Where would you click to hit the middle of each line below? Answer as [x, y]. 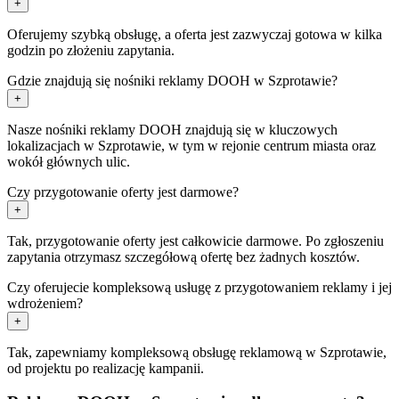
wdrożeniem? [45, 303]
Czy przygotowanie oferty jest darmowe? [123, 191]
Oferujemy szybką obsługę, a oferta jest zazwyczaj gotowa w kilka [195, 34]
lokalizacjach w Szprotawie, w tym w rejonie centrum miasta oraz [191, 145]
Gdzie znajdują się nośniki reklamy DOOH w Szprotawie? [172, 80]
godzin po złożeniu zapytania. [91, 50]
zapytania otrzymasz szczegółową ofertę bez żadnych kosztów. [183, 256]
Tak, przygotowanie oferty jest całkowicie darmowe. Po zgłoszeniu [195, 240]
